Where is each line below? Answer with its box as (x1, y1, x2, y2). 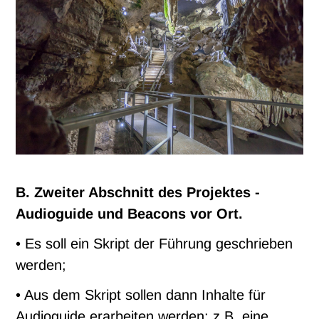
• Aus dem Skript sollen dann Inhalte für (16, 287, 266, 303)
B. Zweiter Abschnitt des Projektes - (16, 184, 261, 201)
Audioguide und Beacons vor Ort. (16, 206, 244, 222)
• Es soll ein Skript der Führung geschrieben (16, 236, 293, 252)
